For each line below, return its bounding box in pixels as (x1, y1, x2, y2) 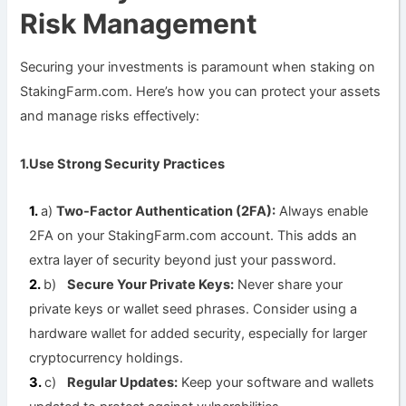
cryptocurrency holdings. (29, 350, 184, 367)
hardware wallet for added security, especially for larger (29, 325, 368, 343)
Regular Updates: (67, 374, 179, 391)
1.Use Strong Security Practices (20, 155, 226, 172)
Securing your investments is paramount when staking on (20, 59, 376, 76)
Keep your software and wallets (178, 374, 375, 391)
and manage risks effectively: (20, 108, 200, 125)
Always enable (275, 203, 369, 220)
